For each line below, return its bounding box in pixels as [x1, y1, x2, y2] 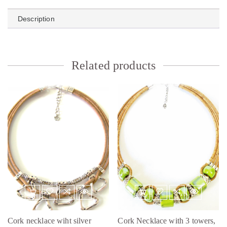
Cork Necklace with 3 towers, [118, 216, 216, 225]
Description [18, 14, 55, 23]
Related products [71, 58, 156, 72]
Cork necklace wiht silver [8, 216, 91, 225]
